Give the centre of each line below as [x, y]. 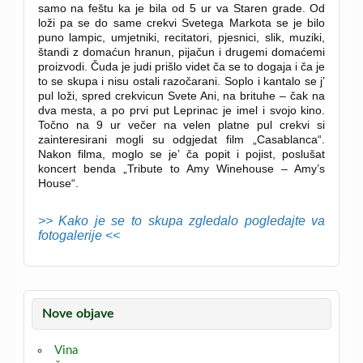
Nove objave [79, 314]
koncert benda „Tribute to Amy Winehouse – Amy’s [181, 168]
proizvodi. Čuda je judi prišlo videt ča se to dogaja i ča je [181, 66]
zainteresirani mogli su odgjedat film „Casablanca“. [181, 139]
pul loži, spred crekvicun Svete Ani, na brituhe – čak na [181, 95]
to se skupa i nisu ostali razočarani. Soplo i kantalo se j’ [181, 81]
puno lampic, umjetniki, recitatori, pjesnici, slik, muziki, [181, 37]
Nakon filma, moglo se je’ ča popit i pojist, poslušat [181, 154]
